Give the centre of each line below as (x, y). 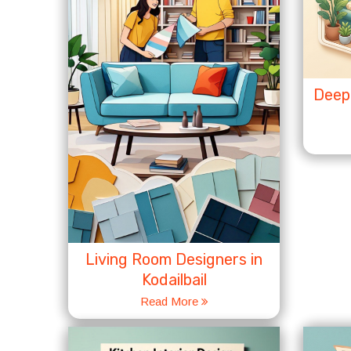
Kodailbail (174, 280)
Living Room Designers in (174, 259)
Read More (170, 301)
